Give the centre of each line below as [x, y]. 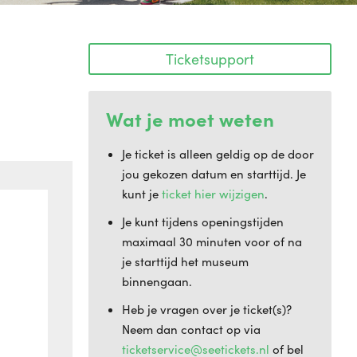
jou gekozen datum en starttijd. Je [214, 174]
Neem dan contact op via [191, 329]
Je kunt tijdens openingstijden [203, 222]
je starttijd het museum [185, 261]
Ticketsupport [210, 59]
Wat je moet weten [190, 118]
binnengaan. [157, 281]
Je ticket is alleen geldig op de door [218, 154]
